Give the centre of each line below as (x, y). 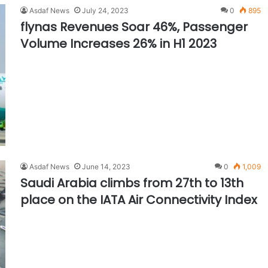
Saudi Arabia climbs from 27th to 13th (132, 183)
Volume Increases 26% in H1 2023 (118, 43)
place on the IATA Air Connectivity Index (139, 200)
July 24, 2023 (105, 10)
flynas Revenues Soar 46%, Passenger (134, 27)
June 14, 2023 (106, 166)
